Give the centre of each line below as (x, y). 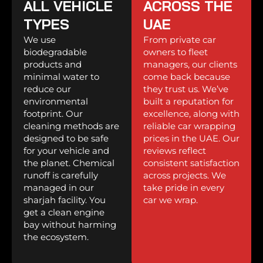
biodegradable (55, 52)
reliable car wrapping (189, 126)
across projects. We (185, 176)
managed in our (59, 188)
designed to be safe (66, 139)
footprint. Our (53, 114)
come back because (187, 77)
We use (40, 40)
